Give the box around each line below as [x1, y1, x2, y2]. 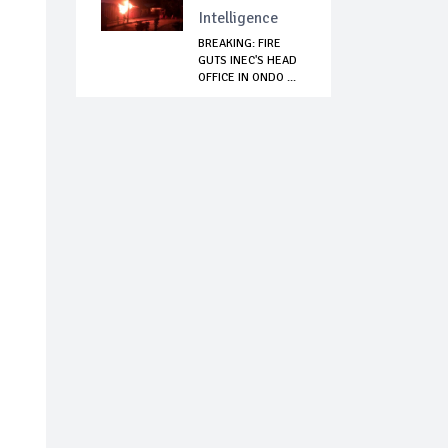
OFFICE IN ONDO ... [198, 70, 296, 86]
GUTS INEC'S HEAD [198, 53, 297, 69]
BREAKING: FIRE [198, 36, 281, 52]
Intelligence [198, 8, 278, 29]
